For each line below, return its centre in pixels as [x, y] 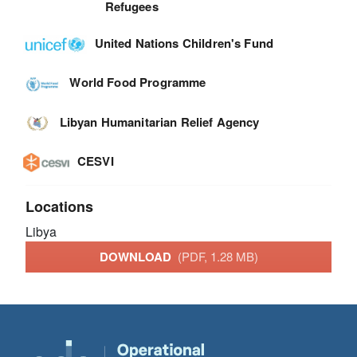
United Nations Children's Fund [184, 43]
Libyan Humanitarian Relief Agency [159, 122]
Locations [60, 206]
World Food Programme [138, 82]
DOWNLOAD [138, 257]
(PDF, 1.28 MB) [218, 257]
